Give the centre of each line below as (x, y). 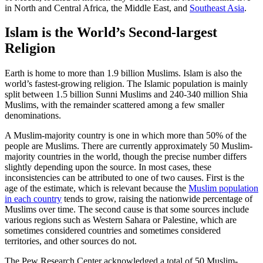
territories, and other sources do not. (71, 241)
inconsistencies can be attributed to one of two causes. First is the (124, 178)
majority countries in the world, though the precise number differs (126, 157)
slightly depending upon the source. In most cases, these (108, 167)
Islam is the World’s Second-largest (111, 33)
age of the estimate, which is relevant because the (97, 188)
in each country (33, 199)
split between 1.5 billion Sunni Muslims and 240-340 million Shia (126, 95)
